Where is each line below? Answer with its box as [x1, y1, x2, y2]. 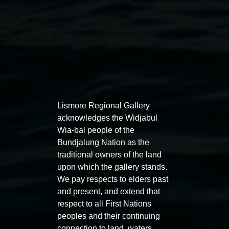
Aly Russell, [22, 125, 73, 135]
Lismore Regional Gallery [57, 101, 150, 110]
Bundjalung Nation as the [57, 138, 149, 147]
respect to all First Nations [57, 199, 151, 208]
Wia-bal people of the [57, 125, 134, 134]
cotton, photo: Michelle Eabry [102, 139, 221, 149]
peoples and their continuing [57, 211, 160, 220]
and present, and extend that [57, 187, 160, 196]
